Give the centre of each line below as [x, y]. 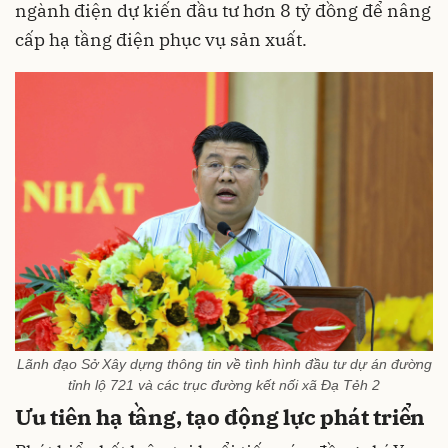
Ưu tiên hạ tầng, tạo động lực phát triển [220, 417]
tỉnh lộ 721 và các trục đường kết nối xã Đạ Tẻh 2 [224, 385]
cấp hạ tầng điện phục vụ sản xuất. [161, 40]
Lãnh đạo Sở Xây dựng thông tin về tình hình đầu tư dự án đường [224, 364]
